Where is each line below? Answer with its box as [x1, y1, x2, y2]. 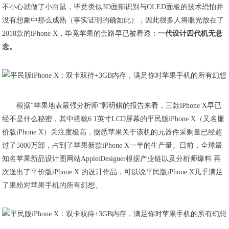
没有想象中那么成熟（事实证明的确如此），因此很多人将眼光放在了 [2, 16, 224, 24]
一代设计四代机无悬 [158, 30, 223, 37]
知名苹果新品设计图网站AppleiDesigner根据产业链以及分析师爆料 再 [2, 155, 221, 163]
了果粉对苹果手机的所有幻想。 [2, 181, 103, 189]
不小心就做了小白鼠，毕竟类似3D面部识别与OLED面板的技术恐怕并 [2, 3, 224, 11]
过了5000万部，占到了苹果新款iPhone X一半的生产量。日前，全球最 [2, 142, 223, 149]
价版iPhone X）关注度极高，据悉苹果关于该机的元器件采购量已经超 [2, 128, 223, 136]
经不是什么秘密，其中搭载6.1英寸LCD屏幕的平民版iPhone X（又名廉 [2, 115, 225, 123]
